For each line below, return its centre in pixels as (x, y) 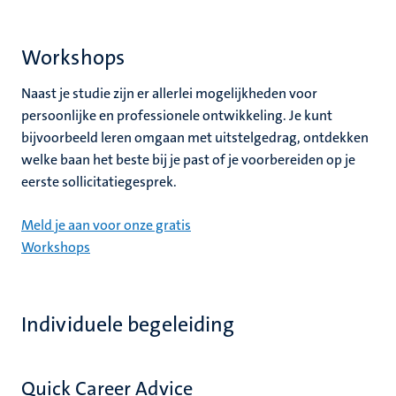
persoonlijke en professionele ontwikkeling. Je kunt (177, 115)
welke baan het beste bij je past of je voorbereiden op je (188, 160)
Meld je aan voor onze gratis (106, 225)
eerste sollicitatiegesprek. (99, 182)
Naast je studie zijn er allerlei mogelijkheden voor (169, 93)
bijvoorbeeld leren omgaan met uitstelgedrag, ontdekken (195, 137)
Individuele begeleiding (128, 324)
